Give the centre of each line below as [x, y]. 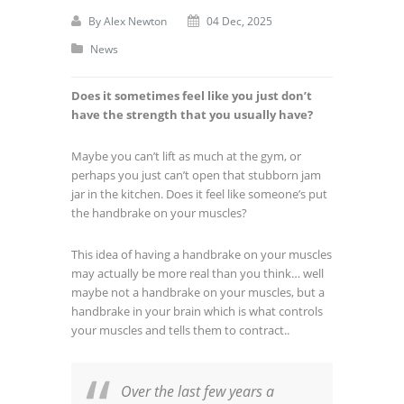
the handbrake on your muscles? [159, 213]
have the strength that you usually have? [192, 115]
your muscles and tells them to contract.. [180, 330]
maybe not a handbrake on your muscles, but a [198, 292]
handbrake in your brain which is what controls [197, 311]
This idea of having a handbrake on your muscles [202, 254]
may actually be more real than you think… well [197, 273]
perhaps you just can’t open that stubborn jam [196, 175]
